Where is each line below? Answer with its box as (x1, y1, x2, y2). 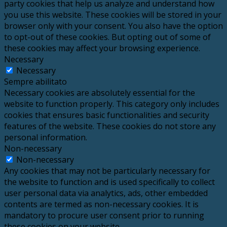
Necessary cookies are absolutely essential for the (4, 87, 195, 99)
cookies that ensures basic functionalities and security (4, 109, 209, 121)
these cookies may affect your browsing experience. (4, 43, 200, 54)
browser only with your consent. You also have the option (4, 20, 223, 32)
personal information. (4, 132, 87, 143)
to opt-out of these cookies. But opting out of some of (4, 31, 211, 43)
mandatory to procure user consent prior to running (4, 210, 204, 221)
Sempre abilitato (4, 76, 67, 88)
